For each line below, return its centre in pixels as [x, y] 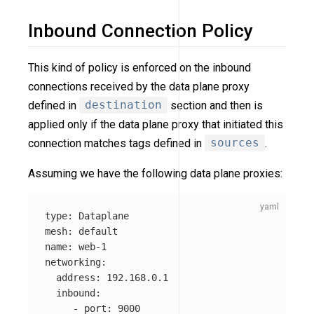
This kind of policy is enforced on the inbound [139, 67]
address [76, 277]
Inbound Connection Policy [141, 30]
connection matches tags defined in [116, 143]
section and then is [215, 105]
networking [73, 262]
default [98, 231]
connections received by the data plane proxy [139, 86]
